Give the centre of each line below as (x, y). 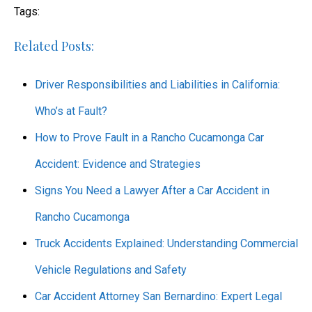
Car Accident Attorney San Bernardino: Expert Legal (158, 296)
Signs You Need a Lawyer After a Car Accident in (152, 190)
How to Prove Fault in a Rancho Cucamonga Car (149, 137)
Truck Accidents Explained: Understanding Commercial (166, 243)
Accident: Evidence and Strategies (118, 164)
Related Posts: (54, 46)
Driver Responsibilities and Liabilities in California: (157, 84)
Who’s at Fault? (71, 111)
